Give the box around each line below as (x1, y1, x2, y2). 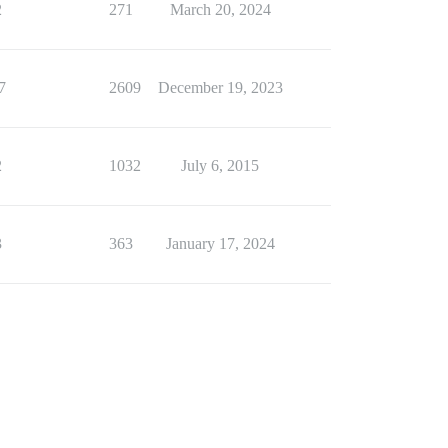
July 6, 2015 (181, 157, 259, 174)
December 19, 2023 (157, 79, 283, 96)
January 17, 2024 (165, 235, 275, 252)
